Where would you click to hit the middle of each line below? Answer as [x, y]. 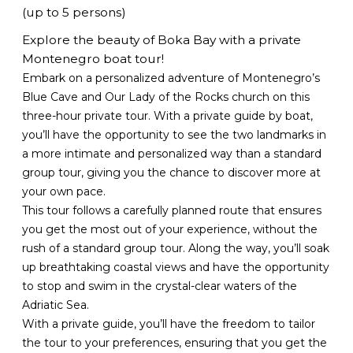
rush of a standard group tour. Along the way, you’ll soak [176, 248]
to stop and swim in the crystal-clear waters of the [160, 286]
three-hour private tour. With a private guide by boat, [168, 115]
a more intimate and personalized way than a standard [172, 153]
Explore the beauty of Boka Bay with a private [162, 39]
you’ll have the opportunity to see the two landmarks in [175, 134]
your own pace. [64, 191]
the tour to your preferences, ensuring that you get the [175, 342]
